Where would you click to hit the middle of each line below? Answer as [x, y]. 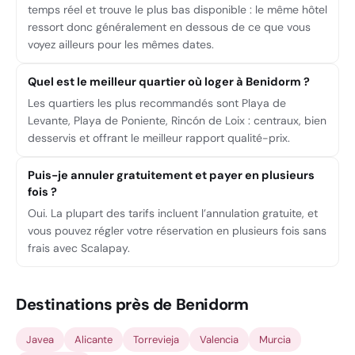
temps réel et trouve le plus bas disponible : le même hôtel [177, 10]
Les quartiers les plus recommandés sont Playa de [157, 103]
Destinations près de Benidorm [132, 304]
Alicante [94, 340]
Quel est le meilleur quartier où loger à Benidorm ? [169, 82]
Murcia [275, 340]
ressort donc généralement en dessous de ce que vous [169, 27]
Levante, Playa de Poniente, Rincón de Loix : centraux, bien [177, 120]
